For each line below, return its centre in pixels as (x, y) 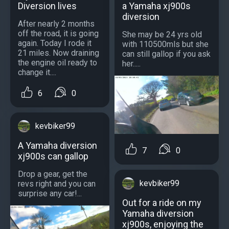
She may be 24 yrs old (162, 34)
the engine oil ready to (58, 62)
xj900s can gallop (53, 156)
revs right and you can (57, 184)
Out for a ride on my (162, 202)
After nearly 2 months (56, 24)
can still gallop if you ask (166, 54)
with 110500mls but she (165, 44)
